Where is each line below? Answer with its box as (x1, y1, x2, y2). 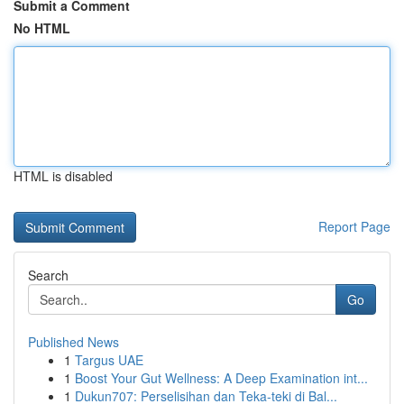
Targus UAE (75, 351, 143, 369)
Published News (28, 333, 119, 351)
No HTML (14, 19, 70, 37)
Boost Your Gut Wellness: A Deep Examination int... (75, 369, 368, 387)
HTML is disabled (14, 167, 113, 185)
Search (28, 266, 69, 284)
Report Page (318, 217, 390, 235)
